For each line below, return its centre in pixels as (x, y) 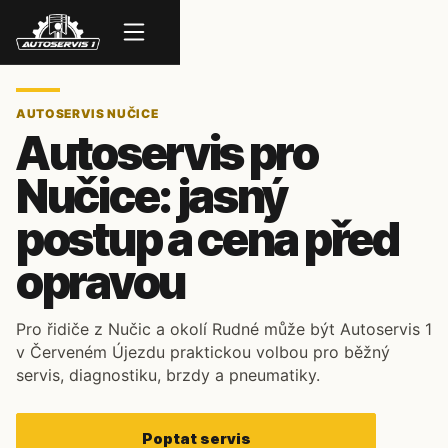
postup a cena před (207, 239)
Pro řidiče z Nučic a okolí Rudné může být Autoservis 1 (224, 329)
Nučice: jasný (152, 196)
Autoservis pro (167, 153)
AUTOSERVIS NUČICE (87, 113)
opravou (100, 282)
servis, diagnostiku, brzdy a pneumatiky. (168, 375)
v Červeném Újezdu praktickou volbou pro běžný (203, 352)
